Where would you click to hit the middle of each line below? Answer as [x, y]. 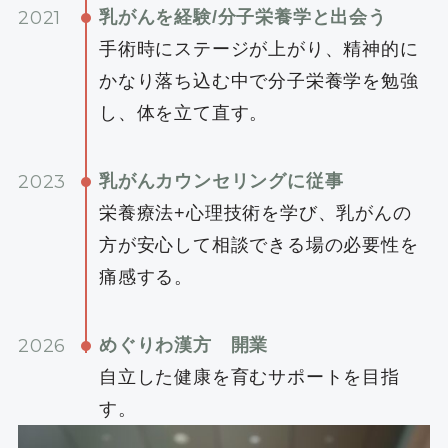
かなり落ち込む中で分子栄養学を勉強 [258, 81]
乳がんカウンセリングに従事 [221, 180]
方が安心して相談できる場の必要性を [258, 244]
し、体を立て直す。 [183, 113]
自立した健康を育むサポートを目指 [249, 376]
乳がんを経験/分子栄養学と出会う [242, 17]
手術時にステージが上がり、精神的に [258, 49]
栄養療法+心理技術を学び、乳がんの [255, 212]
